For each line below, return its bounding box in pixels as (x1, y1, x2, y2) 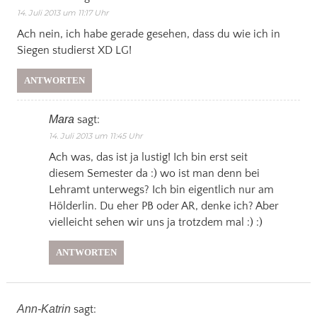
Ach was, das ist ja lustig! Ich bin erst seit (48, 151, 248, 164)
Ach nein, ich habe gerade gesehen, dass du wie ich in (16, 28, 280, 41)
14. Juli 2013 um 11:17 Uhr (16, 8, 108, 18)
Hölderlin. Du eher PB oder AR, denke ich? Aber (48, 200, 279, 213)
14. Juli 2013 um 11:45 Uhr (48, 131, 142, 142)
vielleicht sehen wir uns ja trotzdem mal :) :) (48, 216, 263, 229)
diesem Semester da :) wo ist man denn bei (48, 167, 260, 180)
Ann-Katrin (16, 303, 71, 316)
